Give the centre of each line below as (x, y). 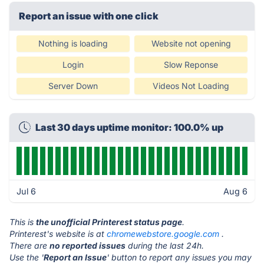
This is (23, 222)
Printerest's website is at (58, 234)
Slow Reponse (191, 65)
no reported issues (88, 245)
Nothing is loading (73, 43)
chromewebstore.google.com (163, 234)
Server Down (73, 86)
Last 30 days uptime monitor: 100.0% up (129, 127)
